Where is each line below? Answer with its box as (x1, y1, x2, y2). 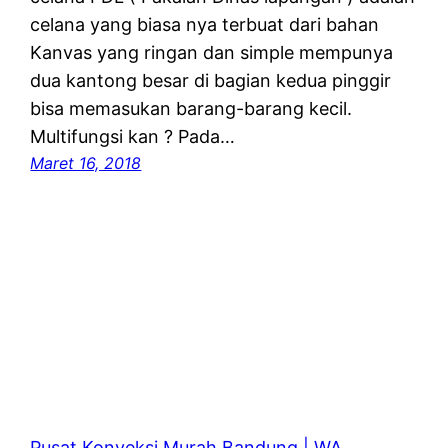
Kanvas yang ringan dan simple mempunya (30, 42, 394, 64)
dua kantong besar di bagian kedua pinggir (30, 70, 392, 92)
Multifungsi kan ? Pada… (30, 126, 236, 148)
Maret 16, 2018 (30, 153, 142, 174)
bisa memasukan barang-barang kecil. (30, 98, 353, 120)
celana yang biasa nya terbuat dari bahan (30, 14, 380, 36)
